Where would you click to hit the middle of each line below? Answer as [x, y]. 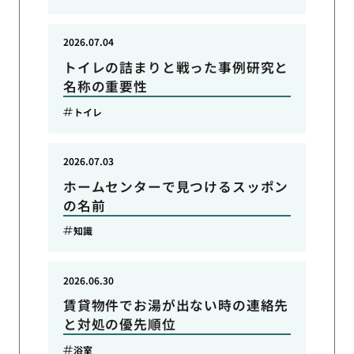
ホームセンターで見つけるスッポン [176, 186]
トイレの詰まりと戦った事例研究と [176, 68]
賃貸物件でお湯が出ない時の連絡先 [176, 305]
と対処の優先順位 [119, 324]
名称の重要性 [105, 87]
